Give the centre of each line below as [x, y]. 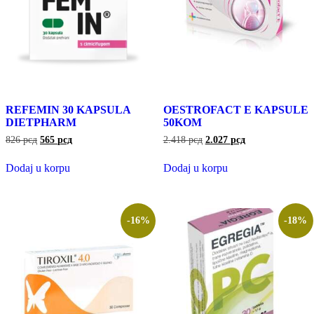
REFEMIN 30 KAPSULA [68, 110]
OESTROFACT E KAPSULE [235, 110]
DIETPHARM [41, 123]
